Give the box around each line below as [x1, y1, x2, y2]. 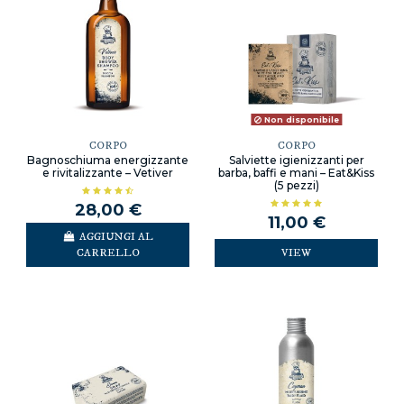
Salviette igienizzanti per [228, 153, 364, 168]
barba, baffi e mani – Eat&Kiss [218, 166, 374, 180]
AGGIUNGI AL [78, 229, 153, 243]
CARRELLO [76, 245, 140, 260]
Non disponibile [261, 115, 339, 125]
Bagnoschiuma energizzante [27, 153, 188, 168]
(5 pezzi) [273, 179, 319, 193]
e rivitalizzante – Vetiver [42, 166, 173, 180]
